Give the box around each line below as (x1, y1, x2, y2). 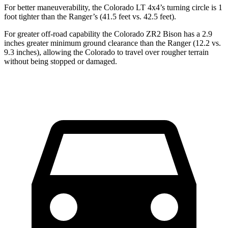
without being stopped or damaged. (4, 57, 117, 66)
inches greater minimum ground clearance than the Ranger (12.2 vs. (4, 39, 221, 48)
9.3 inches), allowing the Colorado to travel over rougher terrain (4, 48, 209, 57)
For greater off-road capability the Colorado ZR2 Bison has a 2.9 (4, 30, 212, 39)
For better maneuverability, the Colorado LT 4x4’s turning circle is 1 (4, 3, 222, 12)
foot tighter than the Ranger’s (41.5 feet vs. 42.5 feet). (4, 12, 176, 21)
